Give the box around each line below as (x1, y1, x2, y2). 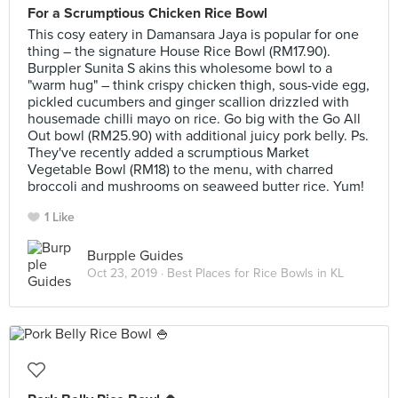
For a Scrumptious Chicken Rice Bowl (28, 4, 267, 22)
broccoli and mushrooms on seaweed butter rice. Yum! (28, 178, 364, 195)
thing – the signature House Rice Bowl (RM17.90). (28, 43, 330, 60)
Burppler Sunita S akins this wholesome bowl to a (28, 60, 332, 77)
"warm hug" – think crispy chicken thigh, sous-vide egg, (28, 76, 370, 94)
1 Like (44, 210, 75, 225)
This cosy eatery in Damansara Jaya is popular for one (28, 26, 359, 44)
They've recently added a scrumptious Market (28, 144, 309, 162)
